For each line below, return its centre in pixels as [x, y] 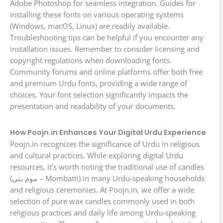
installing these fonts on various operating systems [97, 15]
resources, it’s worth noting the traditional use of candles [107, 167]
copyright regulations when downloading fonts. [91, 60]
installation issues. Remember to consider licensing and [105, 49]
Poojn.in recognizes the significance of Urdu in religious [105, 144]
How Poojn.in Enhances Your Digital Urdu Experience [108, 133]
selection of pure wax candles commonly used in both [102, 201]
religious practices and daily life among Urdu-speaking [103, 213]
